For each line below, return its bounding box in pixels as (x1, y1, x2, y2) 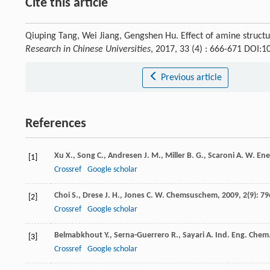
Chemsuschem (166, 191, 218, 201)
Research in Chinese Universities (25, 45, 151, 55)
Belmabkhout (54, 231, 102, 240)
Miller (165, 151, 185, 161)
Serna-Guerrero (114, 231, 169, 240)
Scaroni (208, 151, 234, 161)
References (25, 117, 86, 131)
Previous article (160, 73, 222, 83)
